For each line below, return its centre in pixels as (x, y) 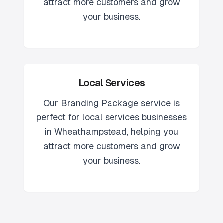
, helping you (153, 132)
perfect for (59, 117)
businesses (163, 117)
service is (159, 103)
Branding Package (100, 103)
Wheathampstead (91, 132)
